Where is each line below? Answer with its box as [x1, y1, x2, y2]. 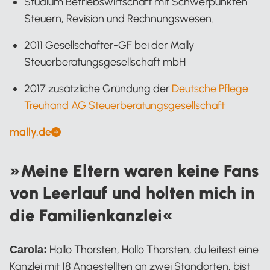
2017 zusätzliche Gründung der [24, 82, 172, 96]
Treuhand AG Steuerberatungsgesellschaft [24, 99, 225, 113]
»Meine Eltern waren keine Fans [10, 160, 259, 181]
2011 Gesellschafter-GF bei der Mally [24, 39, 194, 52]
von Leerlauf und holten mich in [10, 183, 255, 204]
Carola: [10, 243, 47, 256]
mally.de [10, 125, 51, 139]
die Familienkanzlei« [10, 205, 173, 226]
